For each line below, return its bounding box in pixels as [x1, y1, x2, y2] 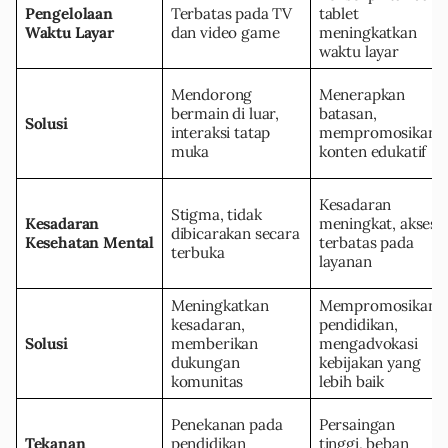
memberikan [170, 334, 259, 354]
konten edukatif [318, 142, 427, 162]
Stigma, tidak [170, 205, 262, 225]
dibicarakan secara [170, 224, 300, 244]
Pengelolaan [24, 4, 113, 24]
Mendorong [170, 85, 253, 105]
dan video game [170, 23, 280, 43]
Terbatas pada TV [170, 4, 293, 24]
